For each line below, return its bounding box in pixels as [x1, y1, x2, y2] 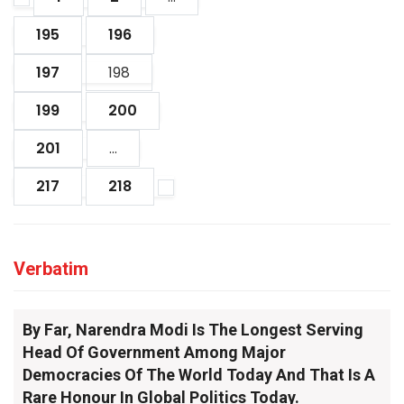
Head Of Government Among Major [23, 343, 286, 362]
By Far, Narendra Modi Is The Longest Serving [23, 320, 363, 339]
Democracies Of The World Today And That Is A [23, 365, 375, 384]
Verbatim [14, 258, 88, 280]
